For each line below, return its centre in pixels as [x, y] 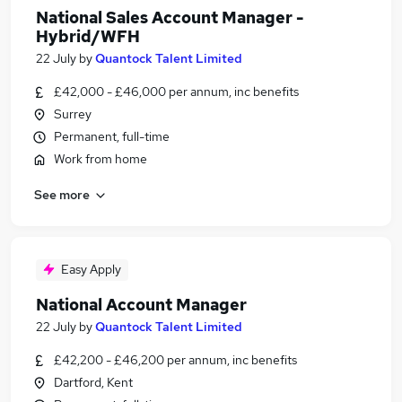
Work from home [100, 159]
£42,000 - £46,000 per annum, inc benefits [176, 92]
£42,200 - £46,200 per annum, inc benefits [175, 360]
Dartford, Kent [93, 382]
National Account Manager [141, 305]
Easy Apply [91, 269]
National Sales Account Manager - [170, 17]
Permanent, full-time [112, 136]
